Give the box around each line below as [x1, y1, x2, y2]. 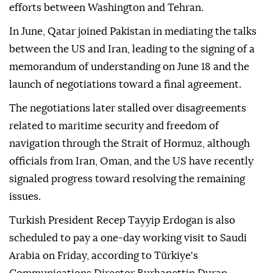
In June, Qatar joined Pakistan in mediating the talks [9, 26, 257, 37]
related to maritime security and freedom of [9, 121, 219, 132]
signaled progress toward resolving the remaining [9, 174, 245, 185]
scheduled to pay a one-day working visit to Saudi [9, 233, 247, 244]
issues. [9, 191, 41, 202]
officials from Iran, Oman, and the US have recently [9, 156, 253, 167]
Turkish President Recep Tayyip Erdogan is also [9, 215, 235, 226]
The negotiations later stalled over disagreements [9, 103, 246, 114]
